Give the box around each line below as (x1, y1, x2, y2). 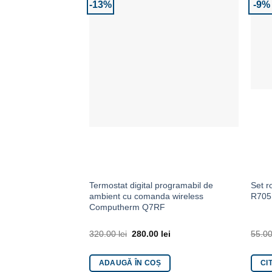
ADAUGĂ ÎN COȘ (98, 259, 161, 267)
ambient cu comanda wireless (89, 191, 203, 201)
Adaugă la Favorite (165, 7, 228, 15)
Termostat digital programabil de (89, 180, 213, 190)
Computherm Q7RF (89, 202, 165, 212)
